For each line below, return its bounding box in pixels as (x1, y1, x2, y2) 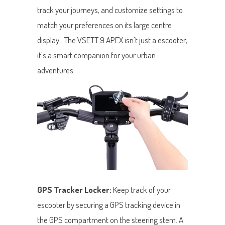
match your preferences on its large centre (37, 20, 172, 31)
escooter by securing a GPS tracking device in (37, 199, 180, 210)
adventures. (37, 65, 75, 76)
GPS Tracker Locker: (37, 184, 111, 195)
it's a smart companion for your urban (37, 50, 156, 61)
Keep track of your (111, 184, 171, 195)
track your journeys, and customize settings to (37, 5, 183, 16)
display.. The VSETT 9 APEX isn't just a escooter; (37, 35, 187, 46)
